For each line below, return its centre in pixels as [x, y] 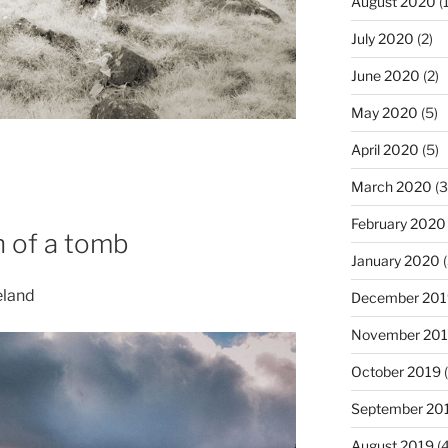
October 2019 [395, 371]
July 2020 [382, 38]
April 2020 [384, 149]
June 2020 [385, 75]
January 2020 [395, 260]
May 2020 [384, 112]
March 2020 [391, 186]
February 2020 [398, 223]
